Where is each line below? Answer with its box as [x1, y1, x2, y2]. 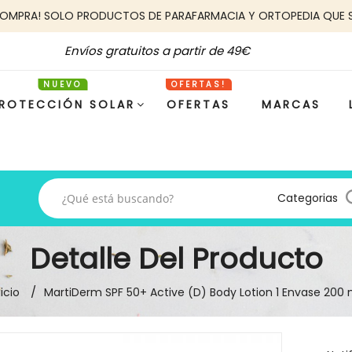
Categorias [277, 190, 338, 206]
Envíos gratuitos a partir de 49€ [64, 42, 250, 59]
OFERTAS [167, 97, 230, 112]
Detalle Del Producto [29, 239, 323, 279]
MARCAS [262, 97, 321, 112]
